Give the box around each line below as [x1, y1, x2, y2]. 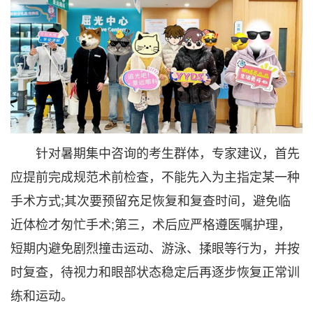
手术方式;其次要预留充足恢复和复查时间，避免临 [10, 190, 291, 209]
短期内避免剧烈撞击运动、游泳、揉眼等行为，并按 [10, 238, 300, 256]
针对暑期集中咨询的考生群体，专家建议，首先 [10, 143, 300, 161]
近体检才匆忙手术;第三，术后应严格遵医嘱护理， [10, 214, 291, 233]
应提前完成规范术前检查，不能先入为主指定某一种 [10, 166, 300, 185]
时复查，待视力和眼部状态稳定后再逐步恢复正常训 [10, 261, 300, 280]
